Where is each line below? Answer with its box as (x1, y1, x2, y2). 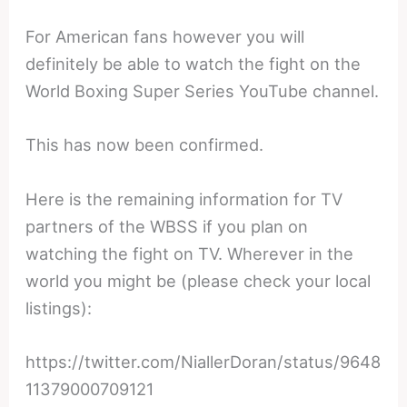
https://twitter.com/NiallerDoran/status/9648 (25, 351, 382, 372)
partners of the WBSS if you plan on (25, 215, 309, 236)
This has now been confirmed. (25, 134, 264, 155)
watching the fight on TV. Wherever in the (25, 243, 354, 263)
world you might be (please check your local (25, 270, 372, 291)
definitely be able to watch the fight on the (25, 54, 362, 74)
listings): (25, 297, 93, 318)
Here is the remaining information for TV (25, 188, 343, 209)
